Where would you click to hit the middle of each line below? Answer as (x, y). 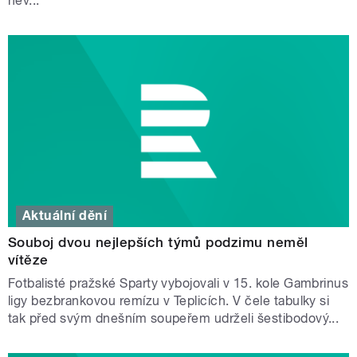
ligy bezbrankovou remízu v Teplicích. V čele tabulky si (169, 301)
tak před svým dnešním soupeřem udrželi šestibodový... (174, 319)
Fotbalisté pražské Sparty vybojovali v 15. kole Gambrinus (178, 284)
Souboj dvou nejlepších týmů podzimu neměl (158, 243)
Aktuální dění (65, 216)
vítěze (28, 260)
